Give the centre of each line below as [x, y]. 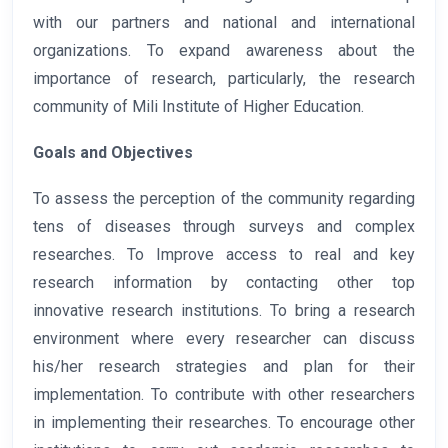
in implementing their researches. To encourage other [224, 423]
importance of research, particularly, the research [224, 79]
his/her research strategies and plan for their [224, 367]
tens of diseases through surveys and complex [224, 227]
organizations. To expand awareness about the [224, 51]
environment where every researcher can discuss [224, 339]
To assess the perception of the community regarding [224, 199]
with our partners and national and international [224, 23]
